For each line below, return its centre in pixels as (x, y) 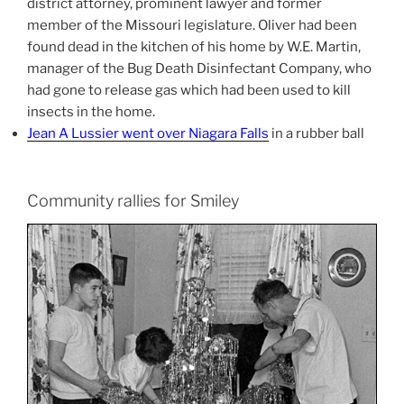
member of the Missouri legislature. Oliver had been (192, 26)
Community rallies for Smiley (133, 200)
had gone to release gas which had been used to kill (189, 91)
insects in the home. (91, 112)
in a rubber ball (317, 134)
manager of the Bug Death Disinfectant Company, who (199, 69)
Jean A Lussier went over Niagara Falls (148, 134)
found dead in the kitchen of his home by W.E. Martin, (194, 47)
